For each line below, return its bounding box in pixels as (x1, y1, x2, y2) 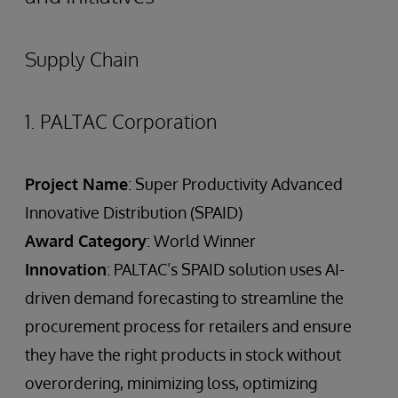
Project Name (25, 174, 128, 194)
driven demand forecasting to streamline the (25, 288, 344, 307)
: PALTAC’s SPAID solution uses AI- (107, 259, 345, 279)
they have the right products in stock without (25, 345, 341, 364)
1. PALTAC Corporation (25, 108, 217, 133)
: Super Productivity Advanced (128, 174, 343, 194)
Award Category (25, 231, 147, 251)
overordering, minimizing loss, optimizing (25, 373, 317, 393)
